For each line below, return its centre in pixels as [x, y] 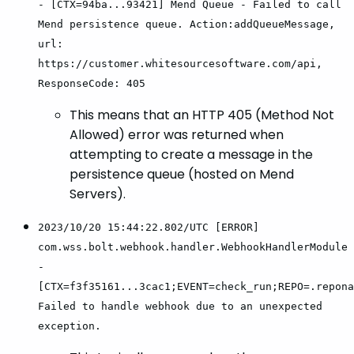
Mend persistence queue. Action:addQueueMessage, [186, 24]
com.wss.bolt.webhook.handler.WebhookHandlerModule [193, 247]
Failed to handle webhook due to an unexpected [180, 307]
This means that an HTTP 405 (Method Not [202, 115]
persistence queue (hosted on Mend [182, 175]
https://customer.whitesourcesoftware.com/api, [180, 64]
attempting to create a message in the [191, 155]
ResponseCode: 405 [92, 84]
